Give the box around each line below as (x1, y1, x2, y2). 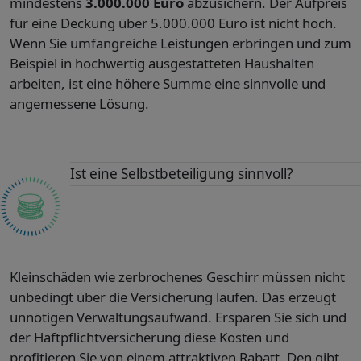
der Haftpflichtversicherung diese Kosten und (10, 328, 289, 347)
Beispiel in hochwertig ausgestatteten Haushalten (10, 54, 314, 73)
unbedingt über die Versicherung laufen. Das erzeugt (10, 288, 336, 307)
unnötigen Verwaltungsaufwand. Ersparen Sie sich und (10, 308, 346, 327)
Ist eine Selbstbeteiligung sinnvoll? (69, 164, 293, 184)
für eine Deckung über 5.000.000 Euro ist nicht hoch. (10, 14, 337, 33)
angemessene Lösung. (10, 94, 149, 114)
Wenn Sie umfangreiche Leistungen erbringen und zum (10, 34, 351, 53)
